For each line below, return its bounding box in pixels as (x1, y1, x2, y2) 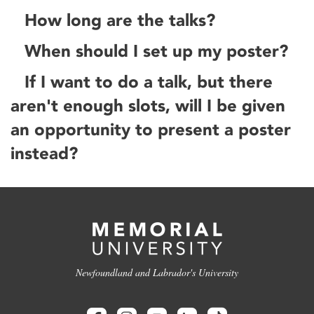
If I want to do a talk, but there (25, 71, 273, 92)
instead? (11, 143, 78, 163)
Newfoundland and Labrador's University (76, 266, 238, 279)
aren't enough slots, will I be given (11, 95, 285, 116)
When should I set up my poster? (25, 41, 289, 61)
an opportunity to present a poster (11, 119, 291, 139)
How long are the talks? (25, 10, 216, 30)
